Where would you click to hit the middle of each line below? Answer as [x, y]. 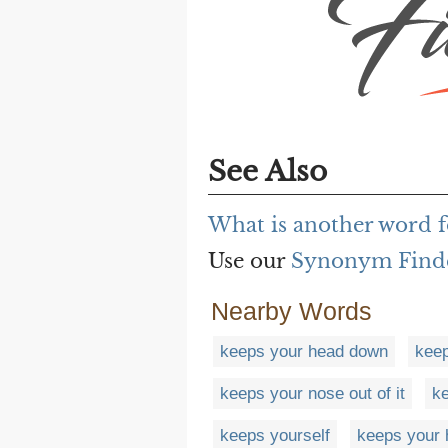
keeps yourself [275, 436]
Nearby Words [291, 311]
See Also [267, 172]
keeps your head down [304, 352]
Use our [249, 261]
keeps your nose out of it [312, 394]
